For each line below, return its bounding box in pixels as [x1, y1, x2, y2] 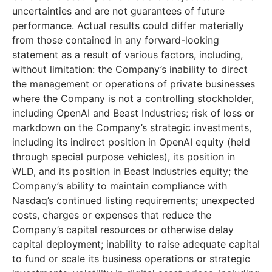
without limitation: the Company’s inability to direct [12, 63, 248, 76]
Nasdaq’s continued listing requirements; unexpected [12, 194, 255, 207]
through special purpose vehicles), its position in [12, 151, 235, 163]
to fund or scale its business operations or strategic [12, 253, 250, 265]
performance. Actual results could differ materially [12, 19, 244, 32]
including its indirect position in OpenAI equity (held [12, 136, 250, 149]
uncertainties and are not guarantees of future [12, 5, 225, 18]
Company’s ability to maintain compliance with [12, 180, 227, 192]
